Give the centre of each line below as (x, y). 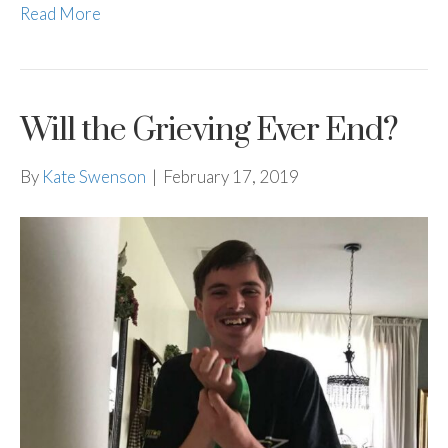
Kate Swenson (94, 177)
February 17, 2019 (231, 177)
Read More (60, 14)
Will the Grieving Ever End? (209, 131)
